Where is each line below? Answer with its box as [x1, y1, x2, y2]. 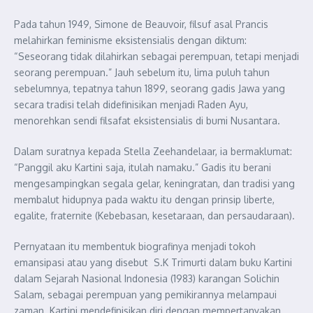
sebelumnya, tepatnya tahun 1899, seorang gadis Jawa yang [14, 82, 285, 94]
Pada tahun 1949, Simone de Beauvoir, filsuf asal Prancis [14, 18, 268, 30]
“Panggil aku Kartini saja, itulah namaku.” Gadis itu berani [14, 161, 271, 173]
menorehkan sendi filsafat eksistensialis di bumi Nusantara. [14, 115, 280, 126]
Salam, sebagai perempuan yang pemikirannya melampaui [14, 289, 277, 300]
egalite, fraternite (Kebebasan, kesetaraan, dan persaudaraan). [14, 210, 295, 221]
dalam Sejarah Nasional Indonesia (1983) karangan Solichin [14, 272, 279, 284]
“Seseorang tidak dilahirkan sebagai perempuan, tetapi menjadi [14, 50, 299, 62]
